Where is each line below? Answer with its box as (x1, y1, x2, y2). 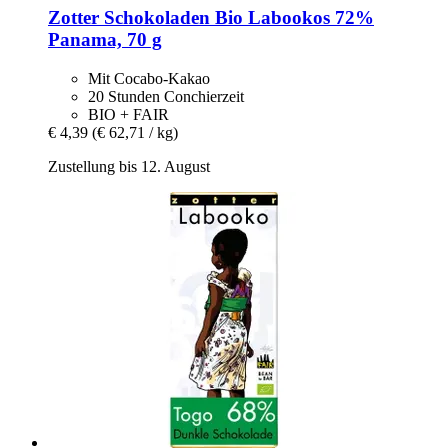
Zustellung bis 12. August (48, 157, 210, 175)
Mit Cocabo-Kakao (88, 69, 210, 87)
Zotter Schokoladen (48, 6, 210, 28)
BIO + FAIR (88, 105, 169, 123)
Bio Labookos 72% (210, 6, 374, 28)
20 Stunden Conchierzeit (88, 87, 244, 105)
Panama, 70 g (48, 28, 162, 50)
